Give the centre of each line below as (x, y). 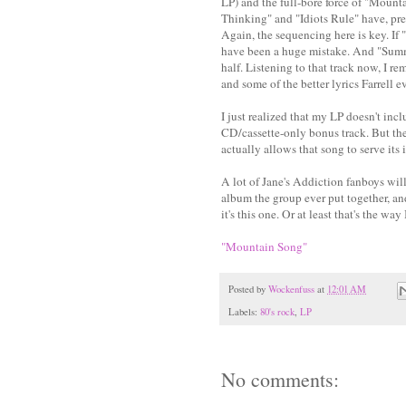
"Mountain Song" (264, 246)
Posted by (248, 290)
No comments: (280, 380)
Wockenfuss (291, 290)
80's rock (277, 312)
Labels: (244, 312)
